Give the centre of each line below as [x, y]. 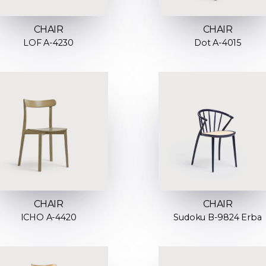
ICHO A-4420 [48, 217]
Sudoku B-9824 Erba [218, 217]
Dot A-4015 [218, 43]
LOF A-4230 [48, 43]
